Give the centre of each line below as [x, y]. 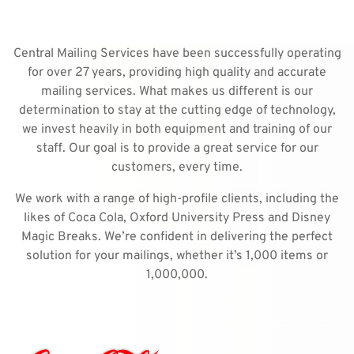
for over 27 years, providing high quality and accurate [177, 73]
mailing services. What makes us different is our [177, 92]
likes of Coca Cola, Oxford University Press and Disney [177, 218]
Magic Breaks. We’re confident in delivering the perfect [177, 237]
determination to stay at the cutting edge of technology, [177, 111]
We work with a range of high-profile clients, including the [177, 199]
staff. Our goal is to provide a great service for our [177, 149]
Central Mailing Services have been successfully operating [177, 54]
